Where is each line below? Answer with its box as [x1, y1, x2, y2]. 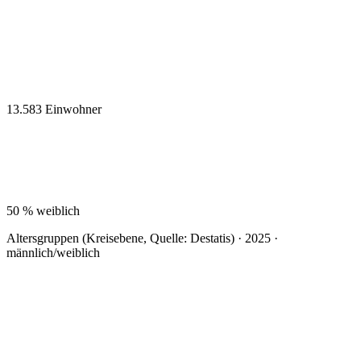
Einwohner [45, 102, 102, 116]
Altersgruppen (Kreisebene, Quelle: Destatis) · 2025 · [6, 230, 278, 245]
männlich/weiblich [6, 245, 100, 259]
